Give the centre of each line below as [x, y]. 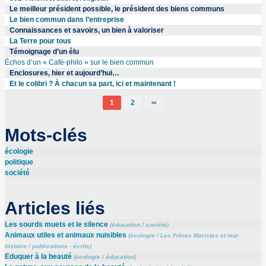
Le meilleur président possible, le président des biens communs [117, 9]
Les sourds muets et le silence [56, 224]
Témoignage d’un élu [44, 52]
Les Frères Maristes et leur [199, 235]
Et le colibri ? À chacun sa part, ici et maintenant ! [92, 84]
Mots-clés [46, 135]
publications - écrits [61, 246]
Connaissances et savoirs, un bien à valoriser [86, 31]
